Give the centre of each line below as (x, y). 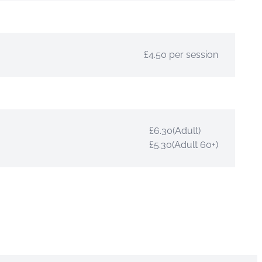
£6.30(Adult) (175, 131)
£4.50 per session (181, 54)
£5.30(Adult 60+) (184, 145)
